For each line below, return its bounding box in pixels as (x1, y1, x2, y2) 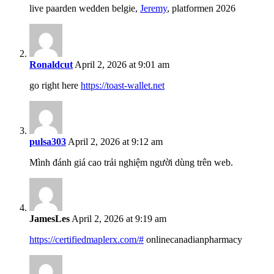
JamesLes (29, 213, 70, 224)
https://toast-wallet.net (81, 80, 165, 91)
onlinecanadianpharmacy (144, 234, 242, 245)
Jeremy (140, 3, 167, 14)
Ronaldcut (29, 59, 73, 70)
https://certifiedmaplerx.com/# (29, 234, 144, 245)
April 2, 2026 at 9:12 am (66, 136, 163, 147)
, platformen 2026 (167, 3, 235, 14)
